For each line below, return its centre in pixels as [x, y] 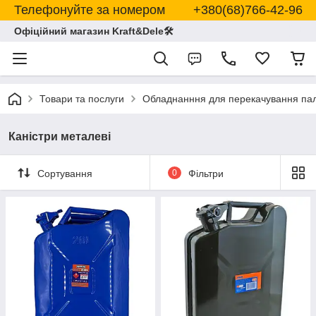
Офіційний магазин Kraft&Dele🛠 [94, 31]
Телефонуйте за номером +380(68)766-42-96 [158, 10]
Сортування [65, 173]
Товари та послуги [82, 99]
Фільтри [206, 173]
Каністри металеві [60, 136]
